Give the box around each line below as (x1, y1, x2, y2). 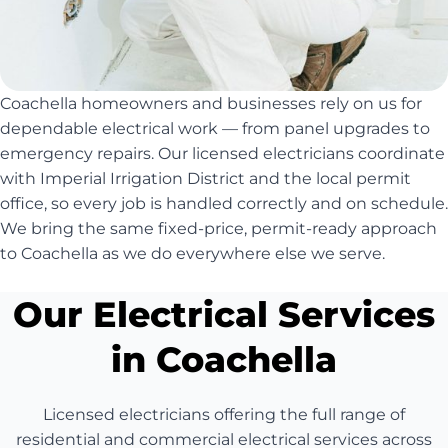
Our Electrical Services (13, 292, 435, 336)
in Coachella (111, 337, 337, 381)
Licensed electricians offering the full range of (43, 404, 405, 424)
